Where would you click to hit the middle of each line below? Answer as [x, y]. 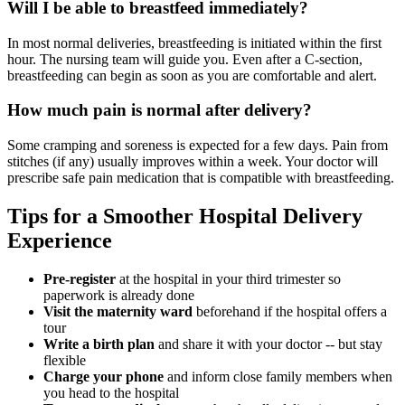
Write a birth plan [99, 344]
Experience [60, 240]
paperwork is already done [119, 295]
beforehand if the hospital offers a [290, 311]
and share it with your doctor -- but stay [268, 344]
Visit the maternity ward [118, 311]
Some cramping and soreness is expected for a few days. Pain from [198, 146]
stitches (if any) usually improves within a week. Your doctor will [193, 162]
